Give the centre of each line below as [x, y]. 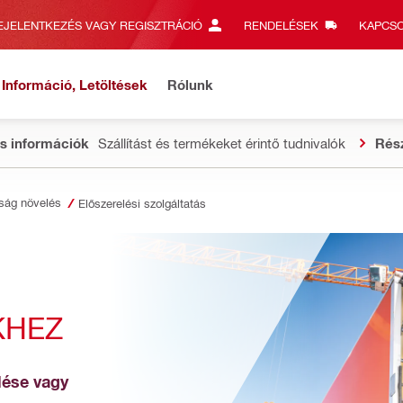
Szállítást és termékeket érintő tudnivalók [222, 143]
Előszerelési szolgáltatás [142, 203]
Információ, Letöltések [75, 84]
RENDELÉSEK [281, 25]
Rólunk [190, 84]
